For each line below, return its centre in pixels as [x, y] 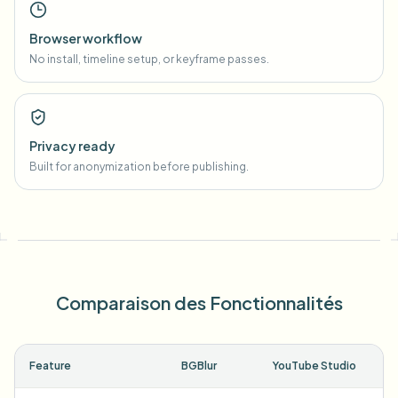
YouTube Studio [314, 366]
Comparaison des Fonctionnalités [199, 302]
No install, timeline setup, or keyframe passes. [149, 59]
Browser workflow [86, 38]
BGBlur [199, 366]
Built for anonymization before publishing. [139, 167]
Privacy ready [72, 146]
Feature [50, 366]
